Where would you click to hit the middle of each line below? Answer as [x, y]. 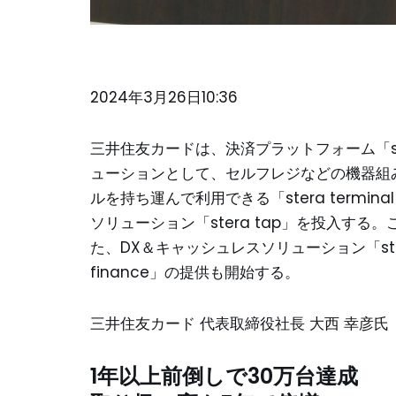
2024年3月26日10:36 [164, 97]
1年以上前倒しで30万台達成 [224, 376]
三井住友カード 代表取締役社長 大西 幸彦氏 [240, 323]
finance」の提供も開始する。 [195, 272]
